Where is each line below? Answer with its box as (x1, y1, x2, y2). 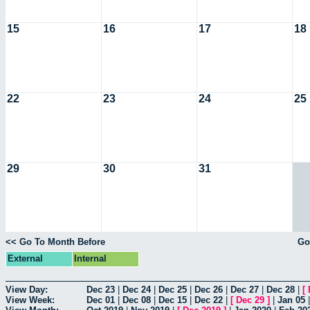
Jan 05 (277, 294, 305, 305)
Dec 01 (86, 294, 115, 305)
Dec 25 (158, 284, 187, 295)
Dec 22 (194, 294, 223, 305)
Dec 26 (194, 284, 223, 295)
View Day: (6, 284, 48, 295)
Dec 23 (86, 284, 115, 295)
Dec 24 (122, 284, 151, 295)
